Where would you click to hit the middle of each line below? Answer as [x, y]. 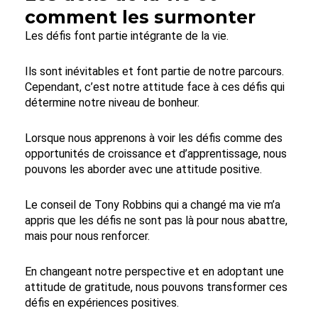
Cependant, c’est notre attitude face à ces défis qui [155, 87]
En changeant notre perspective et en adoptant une [154, 271]
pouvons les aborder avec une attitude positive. [143, 169]
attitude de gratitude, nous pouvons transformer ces [156, 287]
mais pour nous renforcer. [87, 236]
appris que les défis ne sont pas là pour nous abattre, [156, 220]
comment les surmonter [140, 17]
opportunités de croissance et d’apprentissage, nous [156, 153]
